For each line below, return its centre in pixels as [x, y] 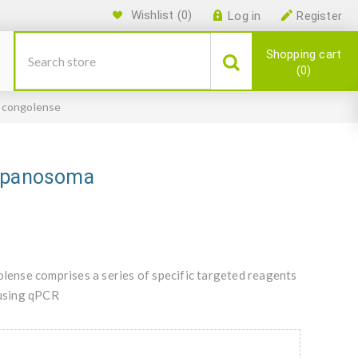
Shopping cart [304, 54]
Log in [245, 16]
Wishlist [152, 15]
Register [319, 16]
